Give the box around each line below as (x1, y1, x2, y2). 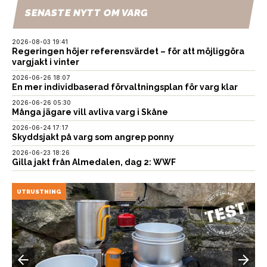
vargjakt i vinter (12, 57, 79, 67)
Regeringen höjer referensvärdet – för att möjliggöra (12, 46, 244, 56)
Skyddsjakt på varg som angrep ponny (12, 132, 174, 142)
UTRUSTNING (17, 188, 61, 195)
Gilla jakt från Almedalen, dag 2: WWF (12, 157, 176, 167)
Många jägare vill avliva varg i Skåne (12, 107, 168, 117)
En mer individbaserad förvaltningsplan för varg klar (12, 82, 238, 92)
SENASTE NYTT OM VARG (24, 7, 150, 18)
